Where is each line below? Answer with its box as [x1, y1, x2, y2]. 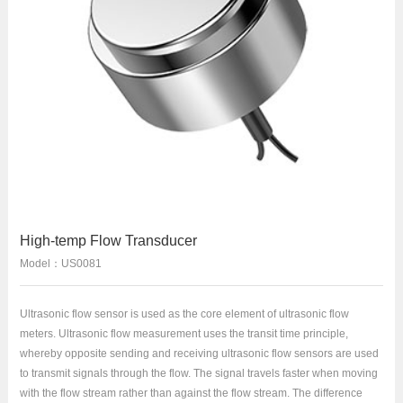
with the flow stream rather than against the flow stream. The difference [19, 387, 363, 399]
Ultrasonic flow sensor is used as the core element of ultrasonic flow [19, 308, 349, 320]
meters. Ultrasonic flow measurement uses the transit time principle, [19, 327, 348, 340]
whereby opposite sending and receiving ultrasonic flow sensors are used [19, 347, 379, 360]
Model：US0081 [19, 257, 102, 270]
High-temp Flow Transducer [19, 232, 197, 248]
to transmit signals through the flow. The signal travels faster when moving [19, 367, 378, 380]
